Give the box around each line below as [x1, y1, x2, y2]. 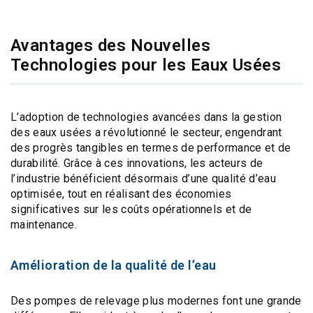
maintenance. [10, 218, 77, 231]
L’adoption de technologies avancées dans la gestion [10, 110, 282, 124]
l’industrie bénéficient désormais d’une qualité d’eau [10, 172, 276, 185]
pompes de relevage [34, 294, 140, 307]
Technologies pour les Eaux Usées [10, 55, 282, 75]
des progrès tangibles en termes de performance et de [10, 141, 291, 154]
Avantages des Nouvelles [10, 36, 211, 55]
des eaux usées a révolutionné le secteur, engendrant [10, 126, 282, 139]
